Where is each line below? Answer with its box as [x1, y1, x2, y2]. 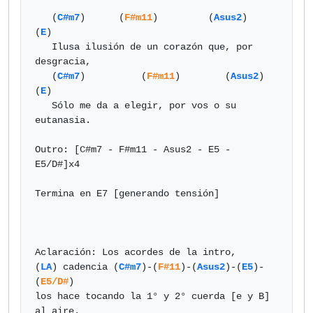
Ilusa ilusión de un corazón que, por [35, 41, 52, 52]
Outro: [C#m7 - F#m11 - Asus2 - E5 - [35, 144, 231, 155]
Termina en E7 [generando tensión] [35, 188, 219, 199]
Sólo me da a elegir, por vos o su [35, 100, 52, 111]
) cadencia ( [52, 261, 119, 272]
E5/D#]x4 [35, 159, 80, 170]
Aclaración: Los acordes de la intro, [35, 247, 236, 258]
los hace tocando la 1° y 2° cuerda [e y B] [35, 291, 270, 302]
